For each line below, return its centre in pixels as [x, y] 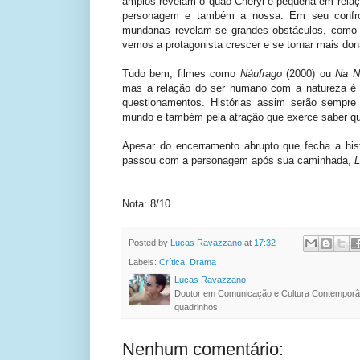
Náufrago [263, 73]
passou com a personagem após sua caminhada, [238, 160]
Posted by [149, 242]
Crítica [172, 262]
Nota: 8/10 [146, 203]
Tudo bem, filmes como [181, 73]
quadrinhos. [197, 307]
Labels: [144, 262]
